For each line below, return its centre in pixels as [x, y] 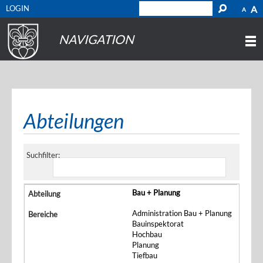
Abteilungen [74, 120]
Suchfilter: [43, 155]
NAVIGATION [96, 39]
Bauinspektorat [158, 224]
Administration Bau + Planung [182, 213]
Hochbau [147, 234]
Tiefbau [144, 255]
